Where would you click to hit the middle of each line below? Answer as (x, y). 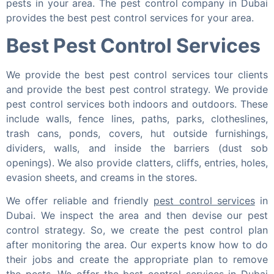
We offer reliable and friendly (80, 201)
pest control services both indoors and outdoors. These (137, 104)
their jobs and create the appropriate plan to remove (137, 260)
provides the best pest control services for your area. (130, 18)
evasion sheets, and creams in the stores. (102, 177)
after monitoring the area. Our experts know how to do (137, 245)
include (26, 118)
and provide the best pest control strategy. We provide (137, 89)
